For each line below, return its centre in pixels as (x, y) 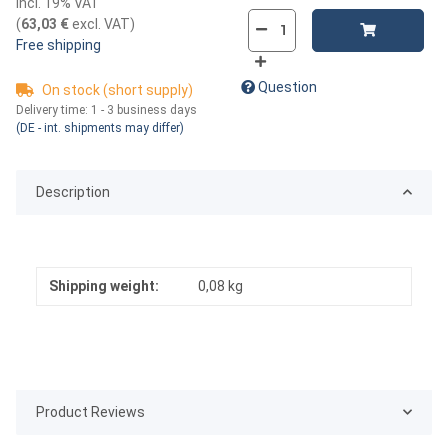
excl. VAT (99, 23)
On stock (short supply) (117, 89)
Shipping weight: (104, 285)
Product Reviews (90, 411)
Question (287, 86)
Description (73, 191)
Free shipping (58, 44)
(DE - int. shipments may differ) (100, 127)
